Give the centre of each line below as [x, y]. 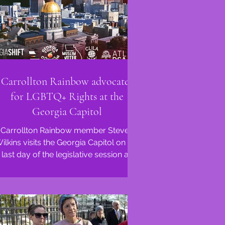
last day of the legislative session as [67, 154]
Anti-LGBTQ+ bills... [67, 166]
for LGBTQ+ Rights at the [67, 96]
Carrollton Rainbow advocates [67, 81]
